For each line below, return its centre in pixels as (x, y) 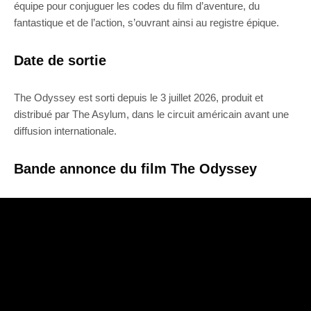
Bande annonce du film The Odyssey (135, 168)
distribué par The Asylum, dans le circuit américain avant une (151, 114)
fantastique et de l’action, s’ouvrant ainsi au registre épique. (146, 22)
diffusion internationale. (65, 131)
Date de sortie (60, 60)
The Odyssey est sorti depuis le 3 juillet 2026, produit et (138, 97)
